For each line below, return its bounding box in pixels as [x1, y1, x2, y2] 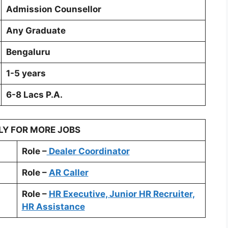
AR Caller [48, 167, 89, 178]
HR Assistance [21, 201, 85, 212]
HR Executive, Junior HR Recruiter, [48, 188, 195, 199]
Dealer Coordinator [46, 146, 130, 156]
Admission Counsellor [6, 4, 101, 15]
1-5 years [6, 68, 46, 79]
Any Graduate [6, 25, 66, 36]
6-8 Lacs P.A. [6, 90, 63, 100]
